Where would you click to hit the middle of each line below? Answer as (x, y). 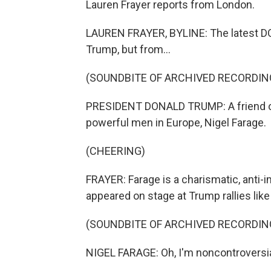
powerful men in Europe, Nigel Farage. (176, 122)
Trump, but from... (128, 49)
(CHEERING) (116, 151)
